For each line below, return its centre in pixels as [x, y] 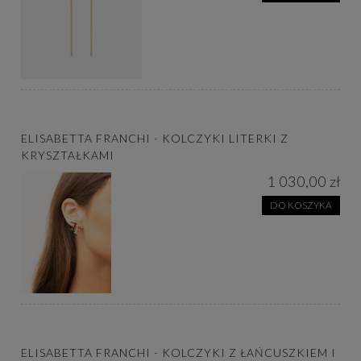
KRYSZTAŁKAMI [68, 156]
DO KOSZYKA [301, 205]
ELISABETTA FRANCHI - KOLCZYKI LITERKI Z [155, 139]
